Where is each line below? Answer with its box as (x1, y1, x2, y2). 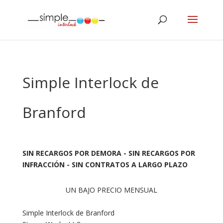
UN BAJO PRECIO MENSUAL (65, 185, 157, 195)
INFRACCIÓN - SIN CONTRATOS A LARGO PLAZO (22, 160, 188, 169)
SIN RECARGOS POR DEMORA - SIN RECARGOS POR (22, 148, 195, 158)
